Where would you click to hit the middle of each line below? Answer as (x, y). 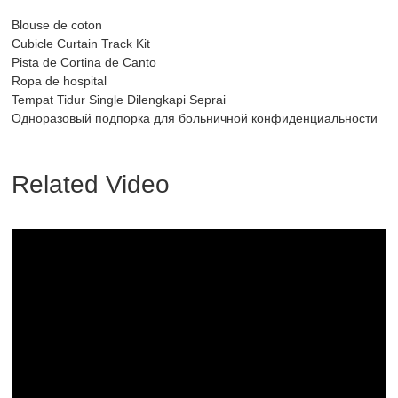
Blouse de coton (57, 25)
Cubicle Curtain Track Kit (81, 44)
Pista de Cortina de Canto (84, 63)
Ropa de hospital (60, 81)
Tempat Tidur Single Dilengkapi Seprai (119, 100)
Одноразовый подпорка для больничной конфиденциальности (195, 119)
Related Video (91, 185)
